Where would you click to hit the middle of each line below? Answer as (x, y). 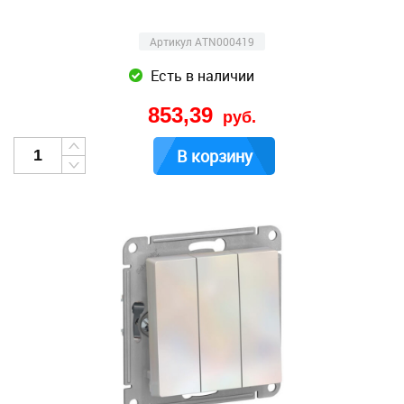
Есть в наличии (202, 76)
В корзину (214, 156)
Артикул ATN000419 (202, 41)
